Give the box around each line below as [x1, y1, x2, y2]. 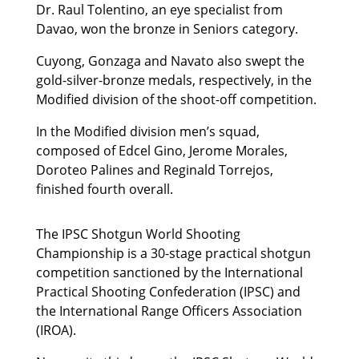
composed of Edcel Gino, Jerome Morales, [35, 142, 288, 160]
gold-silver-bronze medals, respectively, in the [35, 71, 312, 90]
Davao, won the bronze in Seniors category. [35, 20, 298, 38]
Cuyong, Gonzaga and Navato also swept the [35, 52, 305, 71]
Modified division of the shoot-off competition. [35, 91, 317, 109]
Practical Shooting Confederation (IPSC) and [35, 283, 301, 301]
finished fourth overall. [35, 180, 173, 199]
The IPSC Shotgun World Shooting [35, 225, 240, 244]
